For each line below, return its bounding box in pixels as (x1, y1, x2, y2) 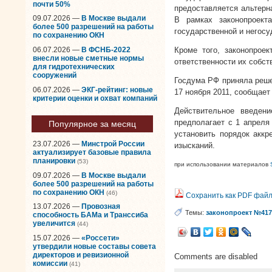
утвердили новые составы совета (33, 242, 156, 251)
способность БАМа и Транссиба (33, 211, 148, 220)
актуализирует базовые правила (33, 148, 151, 157)
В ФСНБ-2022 (81, 45, 131, 54)
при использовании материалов (174, 161, 270, 168)
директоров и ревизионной (33, 250, 129, 259)
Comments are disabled (174, 251, 257, 261)
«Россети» (81, 233, 120, 242)
